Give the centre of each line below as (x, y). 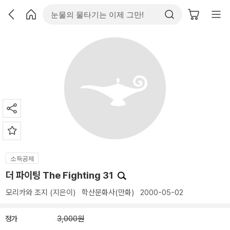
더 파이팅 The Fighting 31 (61, 175)
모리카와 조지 (27, 193)
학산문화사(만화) (108, 193)
